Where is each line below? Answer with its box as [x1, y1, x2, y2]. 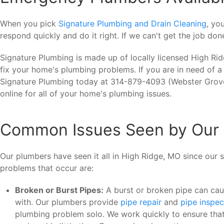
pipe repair [120, 197, 161, 207]
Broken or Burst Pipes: [15, 185, 103, 195]
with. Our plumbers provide [15, 197, 120, 207]
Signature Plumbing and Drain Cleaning [58, 18, 206, 28]
